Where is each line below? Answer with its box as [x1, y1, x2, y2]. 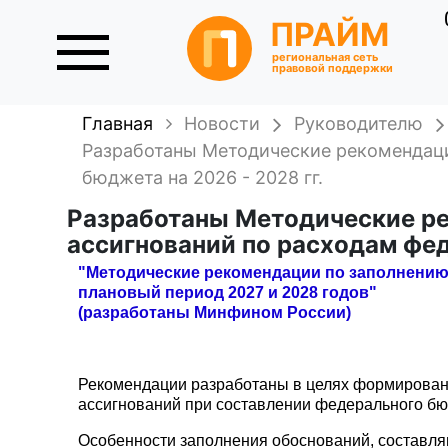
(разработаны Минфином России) [78, 304, 352, 321]
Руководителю [294, 113, 424, 134]
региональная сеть [272, 50, 379, 65]
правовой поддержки [272, 61, 394, 76]
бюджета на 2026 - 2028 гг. [82, 167, 324, 188]
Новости [184, 113, 261, 134]
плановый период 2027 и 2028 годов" [78, 284, 378, 301]
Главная [82, 113, 154, 134]
